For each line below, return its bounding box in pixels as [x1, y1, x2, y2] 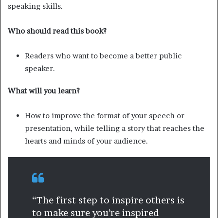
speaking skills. [8, 1, 63, 11]
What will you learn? [8, 86, 80, 96]
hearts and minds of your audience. [25, 136, 148, 146]
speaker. [25, 64, 55, 73]
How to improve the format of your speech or [25, 111, 184, 121]
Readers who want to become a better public [25, 51, 182, 61]
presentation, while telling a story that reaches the [25, 124, 204, 133]
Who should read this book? [8, 26, 107, 36]
